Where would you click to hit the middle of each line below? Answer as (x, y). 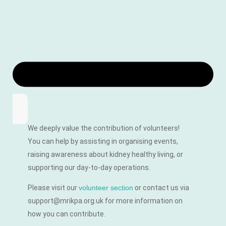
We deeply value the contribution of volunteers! (104, 128)
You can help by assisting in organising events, (103, 141)
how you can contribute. (67, 214)
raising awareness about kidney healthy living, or (105, 154)
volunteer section (106, 188)
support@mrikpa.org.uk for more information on (105, 201)
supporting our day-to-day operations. (89, 167)
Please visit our (53, 188)
